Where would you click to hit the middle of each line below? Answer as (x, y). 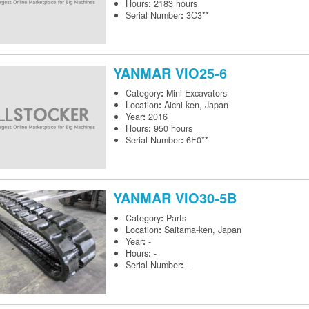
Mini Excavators (197, 93)
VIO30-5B (206, 198)
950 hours (173, 129)
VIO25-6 (201, 73)
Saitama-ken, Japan (203, 230)
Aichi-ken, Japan (196, 105)
